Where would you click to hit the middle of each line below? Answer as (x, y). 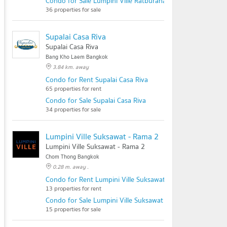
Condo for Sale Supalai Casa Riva (96, 100)
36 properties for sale (73, 9)
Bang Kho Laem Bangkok (77, 57)
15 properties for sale (73, 209)
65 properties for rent (73, 88)
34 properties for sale (73, 109)
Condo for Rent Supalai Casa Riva (97, 80)
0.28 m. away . (71, 167)
